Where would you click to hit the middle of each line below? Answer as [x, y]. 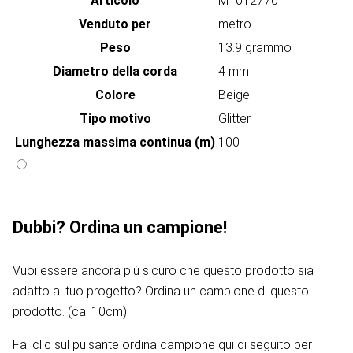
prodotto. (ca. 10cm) [70, 312]
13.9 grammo [255, 48]
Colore [115, 95]
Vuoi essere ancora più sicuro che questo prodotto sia [163, 271]
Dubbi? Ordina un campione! [120, 228]
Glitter [234, 119]
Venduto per [115, 24]
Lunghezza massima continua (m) [115, 143]
